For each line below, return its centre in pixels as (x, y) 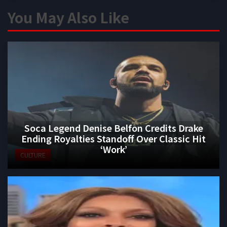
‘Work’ (113, 149)
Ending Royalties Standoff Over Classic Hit (113, 138)
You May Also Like (68, 17)
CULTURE (33, 155)
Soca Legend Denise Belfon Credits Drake (113, 127)
